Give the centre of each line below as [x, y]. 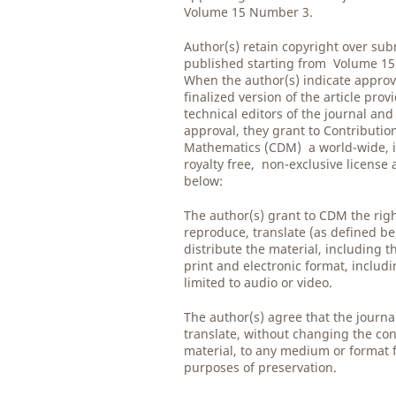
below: [204, 181]
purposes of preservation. [263, 368]
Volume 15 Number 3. [249, 12]
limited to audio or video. [259, 283]
